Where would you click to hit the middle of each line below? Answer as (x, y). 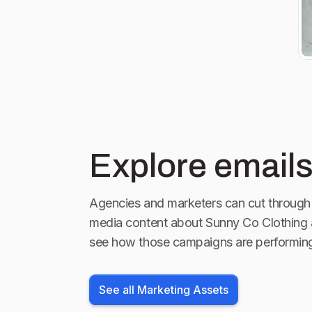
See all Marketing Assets (164, 289)
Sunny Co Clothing (257, 222)
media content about (146, 222)
